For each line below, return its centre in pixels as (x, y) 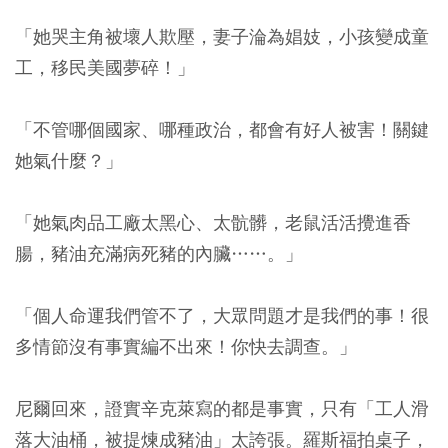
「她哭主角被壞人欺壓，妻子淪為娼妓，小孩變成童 (222, 36)
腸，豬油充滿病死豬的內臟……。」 (159, 253)
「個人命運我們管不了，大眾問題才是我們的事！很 (222, 315)
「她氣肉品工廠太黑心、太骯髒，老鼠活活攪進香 (213, 222)
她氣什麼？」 (69, 160)
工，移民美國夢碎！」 (105, 67)
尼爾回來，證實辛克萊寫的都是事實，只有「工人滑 (222, 408)
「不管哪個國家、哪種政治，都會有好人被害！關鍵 (222, 129)
